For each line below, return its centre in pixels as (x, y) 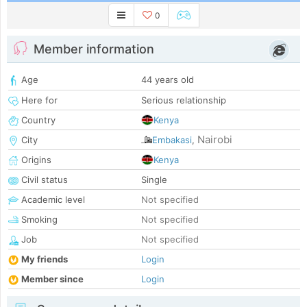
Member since (52, 279)
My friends (45, 259)
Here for (38, 100)
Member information (94, 49)
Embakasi (172, 140)
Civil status (43, 180)
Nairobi (215, 140)
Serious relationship (184, 100)
